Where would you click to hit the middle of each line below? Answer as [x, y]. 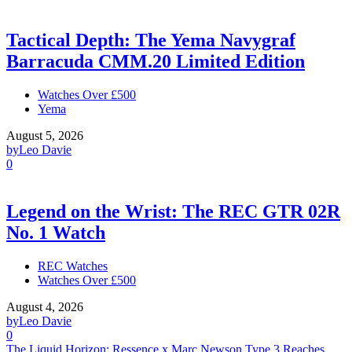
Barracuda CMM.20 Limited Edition [156, 61]
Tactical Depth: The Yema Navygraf [151, 40]
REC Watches [73, 266]
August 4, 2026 [45, 306]
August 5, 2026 [45, 135]
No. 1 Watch [56, 232]
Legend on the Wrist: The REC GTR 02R [173, 211]
